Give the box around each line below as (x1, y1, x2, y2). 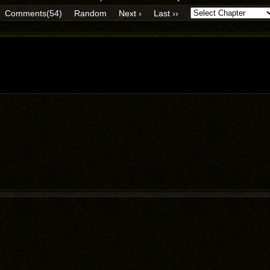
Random (74, 8, 107, 18)
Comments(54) (5, 8, 62, 18)
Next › (119, 8, 142, 18)
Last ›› (154, 8, 178, 18)
